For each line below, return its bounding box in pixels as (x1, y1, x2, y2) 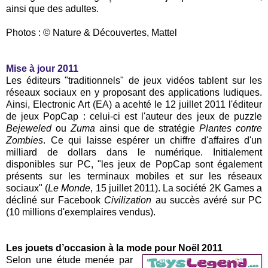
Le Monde (48, 182, 91, 193)
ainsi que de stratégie (95, 123, 200, 133)
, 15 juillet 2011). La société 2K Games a (90, 182, 263, 193)
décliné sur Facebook (6, 194, 105, 205)
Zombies (6, 135, 43, 145)
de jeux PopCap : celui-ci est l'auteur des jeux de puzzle (6, 111, 262, 121)
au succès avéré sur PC (151, 194, 262, 205)
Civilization (104, 194, 152, 205)
